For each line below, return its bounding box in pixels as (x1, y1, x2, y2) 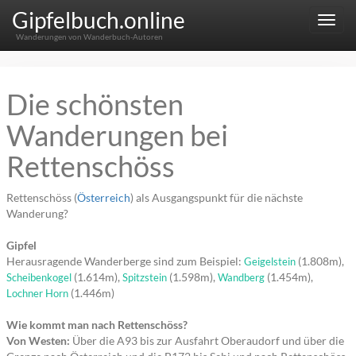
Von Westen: (6, 334, 70, 347)
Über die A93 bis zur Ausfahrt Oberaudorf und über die (70, 334, 344, 347)
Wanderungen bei (6, 118, 228, 153)
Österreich (77, 191, 130, 204)
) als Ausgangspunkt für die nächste (130, 191, 303, 204)
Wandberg (218, 271, 265, 284)
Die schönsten (6, 87, 184, 122)
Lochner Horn (6, 287, 68, 300)
